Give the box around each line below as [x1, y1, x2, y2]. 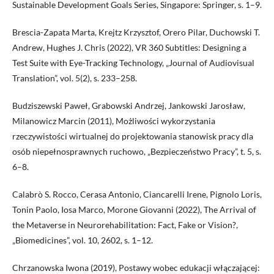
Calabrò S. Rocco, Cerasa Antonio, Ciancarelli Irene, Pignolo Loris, [12, 189, 262, 200]
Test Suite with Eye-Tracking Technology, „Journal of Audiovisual [12, 57, 254, 68]
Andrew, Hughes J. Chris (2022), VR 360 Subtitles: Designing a [12, 42, 246, 53]
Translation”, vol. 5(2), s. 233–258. [12, 73, 137, 84]
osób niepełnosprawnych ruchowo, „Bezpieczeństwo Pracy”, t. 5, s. [12, 146, 261, 157]
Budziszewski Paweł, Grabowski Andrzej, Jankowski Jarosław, [12, 100, 245, 111]
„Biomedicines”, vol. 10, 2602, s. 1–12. [12, 235, 153, 246]
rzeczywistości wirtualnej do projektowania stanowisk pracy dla [12, 131, 253, 142]
